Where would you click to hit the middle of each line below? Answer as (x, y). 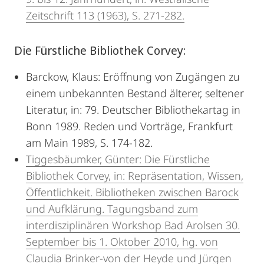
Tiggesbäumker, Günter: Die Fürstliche (118, 159)
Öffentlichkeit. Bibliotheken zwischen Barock (132, 192)
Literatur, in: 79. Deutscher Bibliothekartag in (133, 110)
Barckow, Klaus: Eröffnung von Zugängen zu (133, 77)
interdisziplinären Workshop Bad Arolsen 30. (133, 225)
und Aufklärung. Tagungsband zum (112, 209)
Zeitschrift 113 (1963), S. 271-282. (105, 15)
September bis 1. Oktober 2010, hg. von (122, 242)
